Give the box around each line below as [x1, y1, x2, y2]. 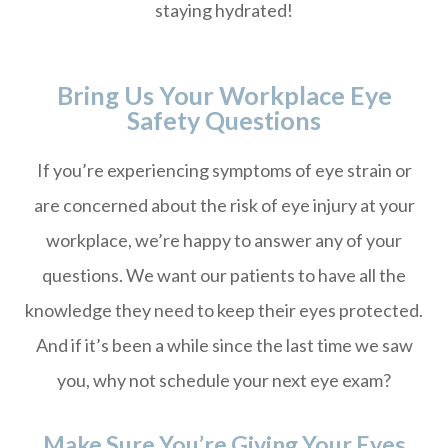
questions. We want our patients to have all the [42, 264, 406, 286]
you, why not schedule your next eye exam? [57, 369, 391, 391]
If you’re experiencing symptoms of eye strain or [36, 159, 412, 181]
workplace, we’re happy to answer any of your [46, 229, 402, 251]
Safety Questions [127, 105, 321, 135]
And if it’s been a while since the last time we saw [35, 334, 413, 356]
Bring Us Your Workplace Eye [56, 80, 392, 110]
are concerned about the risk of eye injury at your [33, 194, 415, 216]
